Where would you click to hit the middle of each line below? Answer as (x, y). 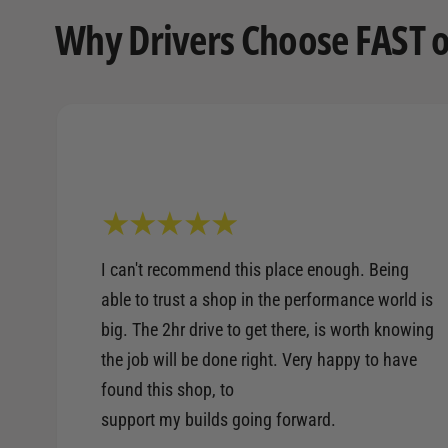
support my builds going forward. (218, 419)
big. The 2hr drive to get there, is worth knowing (267, 329)
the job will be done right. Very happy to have (259, 359)
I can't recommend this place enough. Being (255, 269)
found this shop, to (167, 389)
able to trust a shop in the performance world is (267, 299)
